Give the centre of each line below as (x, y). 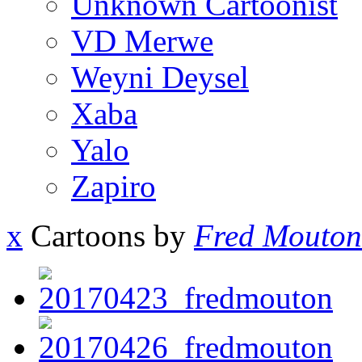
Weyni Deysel (160, 78)
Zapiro (114, 187)
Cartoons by (108, 236)
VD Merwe (142, 41)
